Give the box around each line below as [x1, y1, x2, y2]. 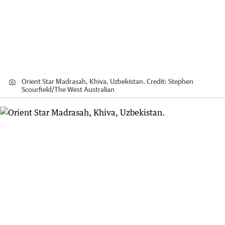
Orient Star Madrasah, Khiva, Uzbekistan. [22, 77, 145, 86]
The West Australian [54, 85, 115, 94]
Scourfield [22, 85, 52, 94]
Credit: [145, 77, 168, 86]
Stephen [168, 77, 193, 86]
